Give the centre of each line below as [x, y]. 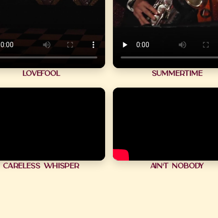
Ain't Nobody [177, 166]
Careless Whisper [41, 166]
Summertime [177, 73]
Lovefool [41, 73]
